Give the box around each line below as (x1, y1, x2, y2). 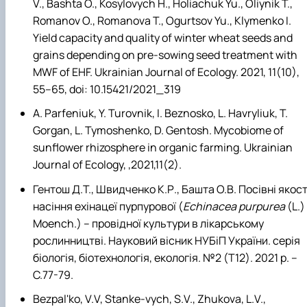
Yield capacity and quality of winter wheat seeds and (33, 30, 293, 46)
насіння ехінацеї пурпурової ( (33, 198, 183, 214)
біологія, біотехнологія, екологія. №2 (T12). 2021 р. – (33, 249, 297, 265)
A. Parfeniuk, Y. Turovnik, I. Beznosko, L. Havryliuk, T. (33, 106, 288, 121)
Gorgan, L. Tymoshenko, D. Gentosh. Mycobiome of (33, 123, 284, 138)
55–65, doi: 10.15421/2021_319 (33, 82, 181, 97)
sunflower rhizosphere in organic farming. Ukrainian (33, 140, 293, 156)
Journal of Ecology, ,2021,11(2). (33, 157, 182, 173)
